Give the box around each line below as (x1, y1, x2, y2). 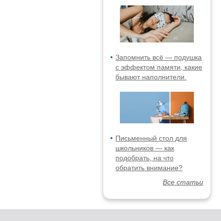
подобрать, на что (115, 154, 174, 162)
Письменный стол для (115, 134, 187, 142)
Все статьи (163, 178, 203, 186)
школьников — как (115, 144, 174, 152)
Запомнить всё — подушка (115, 53, 202, 61)
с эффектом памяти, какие (115, 63, 202, 71)
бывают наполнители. (115, 73, 186, 81)
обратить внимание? (115, 164, 183, 172)
